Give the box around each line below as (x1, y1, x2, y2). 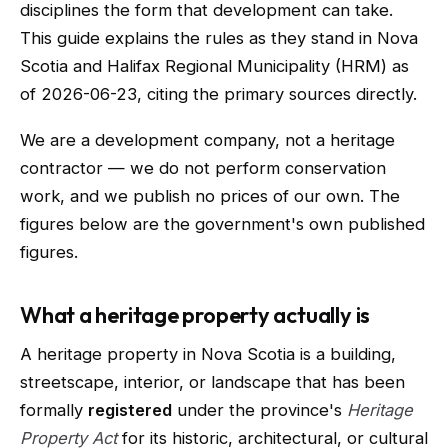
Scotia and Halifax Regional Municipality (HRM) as (20, 56, 409, 76)
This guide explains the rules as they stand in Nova (20, 28, 418, 48)
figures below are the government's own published (20, 214, 425, 234)
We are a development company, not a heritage (20, 130, 395, 150)
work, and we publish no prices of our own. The (20, 186, 400, 206)
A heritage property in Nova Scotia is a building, (20, 344, 396, 364)
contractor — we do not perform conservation (20, 158, 386, 178)
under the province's (172, 400, 347, 420)
